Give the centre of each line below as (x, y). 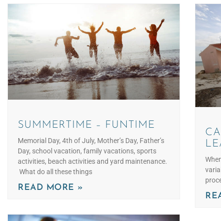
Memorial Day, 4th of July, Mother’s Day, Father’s (91, 141)
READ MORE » (51, 188)
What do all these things (55, 172)
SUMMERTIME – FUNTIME (86, 125)
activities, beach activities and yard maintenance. (92, 162)
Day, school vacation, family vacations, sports (87, 151)
